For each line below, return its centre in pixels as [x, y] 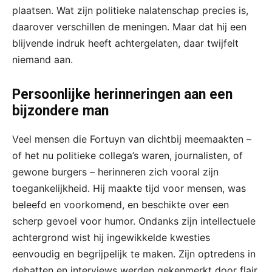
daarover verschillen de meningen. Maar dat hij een [129, 26]
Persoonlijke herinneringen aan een [122, 94]
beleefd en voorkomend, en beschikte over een [121, 204]
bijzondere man [60, 110]
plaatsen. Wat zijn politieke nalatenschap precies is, [130, 10]
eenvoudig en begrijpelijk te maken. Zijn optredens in [134, 253]
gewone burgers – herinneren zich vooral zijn [115, 172]
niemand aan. [42, 59]
